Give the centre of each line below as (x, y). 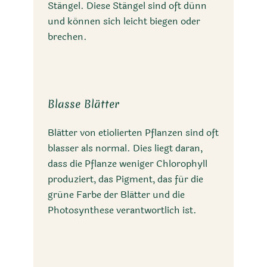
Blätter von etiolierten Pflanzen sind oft (133, 132)
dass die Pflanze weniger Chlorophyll (128, 163)
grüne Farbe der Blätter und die (116, 194)
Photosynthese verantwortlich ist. (122, 210)
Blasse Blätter (83, 104)
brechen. (67, 36)
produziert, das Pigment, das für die (125, 179)
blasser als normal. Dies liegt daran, (125, 148)
